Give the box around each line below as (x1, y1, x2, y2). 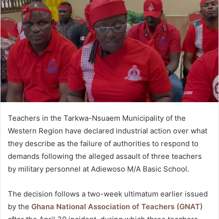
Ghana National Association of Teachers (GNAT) (31, 202, 203, 212)
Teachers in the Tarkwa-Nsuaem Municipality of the (8, 113, 186, 123)
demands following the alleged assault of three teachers (8, 152, 202, 161)
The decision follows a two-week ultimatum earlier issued (8, 189, 208, 199)
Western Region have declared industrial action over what (8, 126, 207, 136)
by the (8, 202, 31, 212)
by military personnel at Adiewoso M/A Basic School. (8, 164, 189, 174)
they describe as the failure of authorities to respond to (8, 139, 198, 149)
